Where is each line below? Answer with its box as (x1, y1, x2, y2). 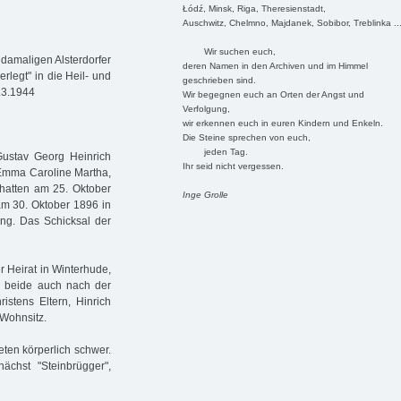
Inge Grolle (182, 189, 228, 200)
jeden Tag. (182, 146, 248, 157)
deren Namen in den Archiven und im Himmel (182, 60, 368, 71)
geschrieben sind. (182, 74, 256, 85)
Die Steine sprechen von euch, (182, 132, 311, 142)
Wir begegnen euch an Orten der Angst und (182, 89, 364, 99)
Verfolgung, (182, 103, 230, 114)
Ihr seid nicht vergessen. (182, 160, 284, 171)
